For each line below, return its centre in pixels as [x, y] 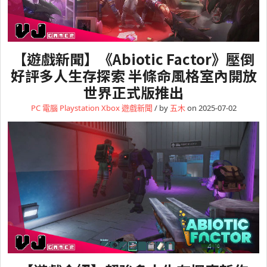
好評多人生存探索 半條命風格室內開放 [133, 75]
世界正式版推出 [133, 92]
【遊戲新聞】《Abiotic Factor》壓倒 [133, 58]
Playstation [79, 108]
